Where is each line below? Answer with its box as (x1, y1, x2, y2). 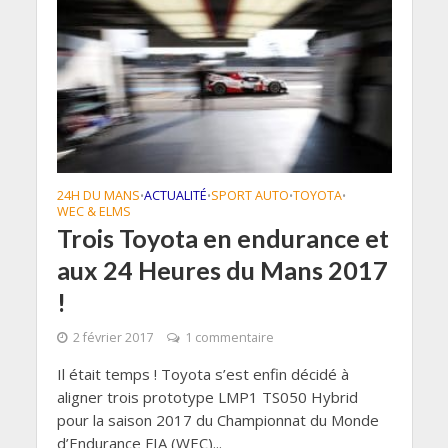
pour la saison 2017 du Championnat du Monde (56, 409, 379, 430)
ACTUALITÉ (143, 186, 207, 204)
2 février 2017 (72, 328, 153, 346)
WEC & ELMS (56, 202, 131, 220)
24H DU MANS (56, 186, 140, 204)
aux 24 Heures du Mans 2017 (56, 254, 388, 285)
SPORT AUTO (210, 186, 289, 204)
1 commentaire (184, 328, 274, 346)
